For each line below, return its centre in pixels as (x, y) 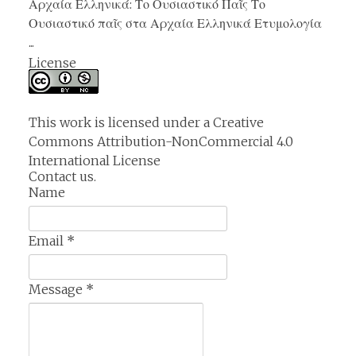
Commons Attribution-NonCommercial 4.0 (161, 142)
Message (57, 289)
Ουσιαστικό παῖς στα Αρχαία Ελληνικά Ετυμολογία (175, 23)
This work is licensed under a (121, 123)
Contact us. (62, 177)
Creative (238, 123)
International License (95, 161)
